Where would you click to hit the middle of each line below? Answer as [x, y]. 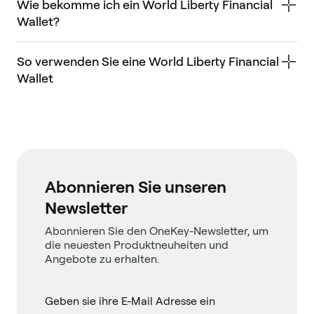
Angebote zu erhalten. [102, 259]
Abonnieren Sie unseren [136, 186]
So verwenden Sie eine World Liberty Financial [148, 61]
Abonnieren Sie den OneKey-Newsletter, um [157, 231]
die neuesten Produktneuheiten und [137, 245]
